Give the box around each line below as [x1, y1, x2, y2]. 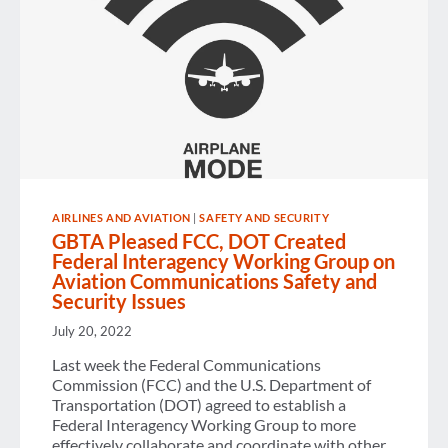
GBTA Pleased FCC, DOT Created [52, 228, 346, 253]
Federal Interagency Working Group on [52, 248, 395, 273]
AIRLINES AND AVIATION [52, 211, 191, 224]
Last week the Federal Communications [52, 355, 321, 375]
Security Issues [52, 288, 186, 313]
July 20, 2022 [52, 323, 132, 340]
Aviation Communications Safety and [52, 268, 377, 293]
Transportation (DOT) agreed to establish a [52, 395, 346, 415]
